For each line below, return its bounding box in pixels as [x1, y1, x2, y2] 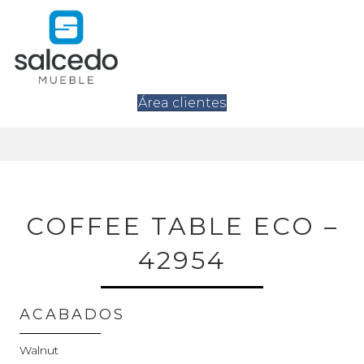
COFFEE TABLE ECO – [25, 210, 339, 241]
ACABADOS [19, 305, 125, 323]
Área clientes [138, 94, 226, 110]
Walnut [19, 342, 58, 357]
